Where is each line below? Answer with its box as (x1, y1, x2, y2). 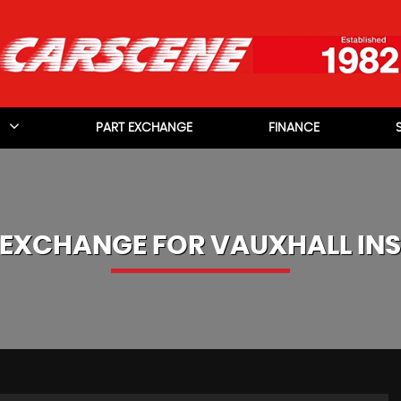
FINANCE (268, 122, 320, 134)
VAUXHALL (209, 233, 352, 260)
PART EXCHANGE (96, 122, 193, 134)
